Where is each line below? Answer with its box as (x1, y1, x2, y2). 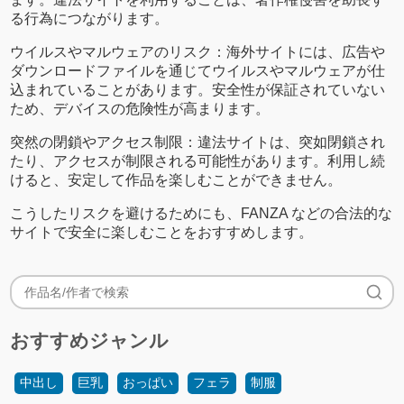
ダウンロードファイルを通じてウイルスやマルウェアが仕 (10, 62, 386, 78)
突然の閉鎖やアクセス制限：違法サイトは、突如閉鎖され (10, 133, 386, 150)
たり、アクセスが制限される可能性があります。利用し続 (10, 152, 386, 169)
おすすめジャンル (10, 329, 170, 351)
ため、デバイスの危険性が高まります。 (10, 100, 271, 116)
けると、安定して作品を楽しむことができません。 (10, 171, 343, 188)
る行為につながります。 (10, 10, 170, 26)
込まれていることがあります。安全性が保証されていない (10, 81, 386, 97)
